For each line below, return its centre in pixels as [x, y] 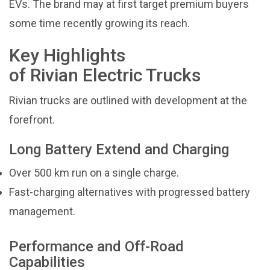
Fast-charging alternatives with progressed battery [130, 192]
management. [42, 212]
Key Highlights [67, 55]
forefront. [32, 120]
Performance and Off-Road [96, 247]
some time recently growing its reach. [99, 24]
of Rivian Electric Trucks [105, 75]
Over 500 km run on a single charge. [94, 173]
